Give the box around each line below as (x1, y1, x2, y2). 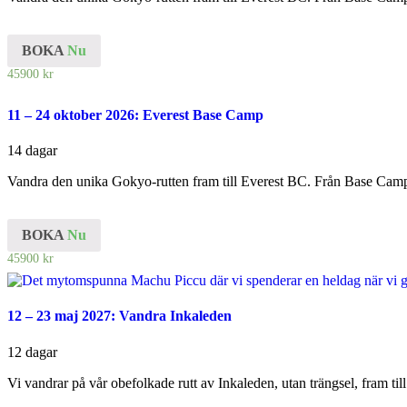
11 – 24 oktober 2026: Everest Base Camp (7, 107, 263, 124)
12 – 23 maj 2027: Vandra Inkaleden (7, 308, 232, 324)
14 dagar (7, 143, 57, 159)
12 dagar (7, 343, 57, 360)
